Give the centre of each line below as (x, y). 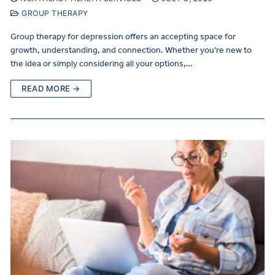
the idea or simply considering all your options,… (102, 63)
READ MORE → (51, 88)
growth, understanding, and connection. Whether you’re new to (131, 50)
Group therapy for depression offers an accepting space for (123, 36)
